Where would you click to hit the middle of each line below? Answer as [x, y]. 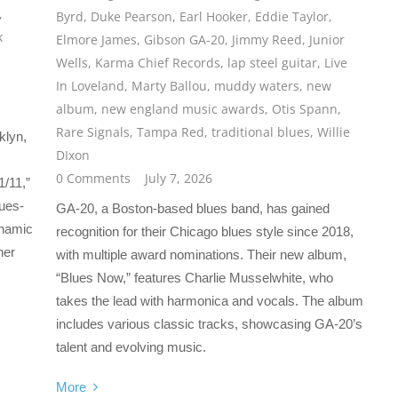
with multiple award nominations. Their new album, [202, 255]
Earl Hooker [214, 17]
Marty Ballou [170, 86]
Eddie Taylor [292, 17]
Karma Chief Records [158, 63]
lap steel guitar [273, 63]
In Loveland [91, 86]
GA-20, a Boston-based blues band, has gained [193, 209]
